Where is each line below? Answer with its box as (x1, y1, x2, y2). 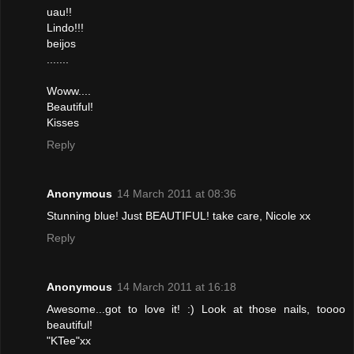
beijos (47, 37, 76, 51)
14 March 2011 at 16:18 (117, 281, 236, 294)
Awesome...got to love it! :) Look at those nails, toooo (47, 303, 345, 316)
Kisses (47, 116, 79, 130)
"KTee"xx (47, 334, 91, 348)
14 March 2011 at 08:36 (117, 187, 236, 201)
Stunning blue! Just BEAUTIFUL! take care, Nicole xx (47, 209, 311, 223)
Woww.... (47, 85, 91, 98)
